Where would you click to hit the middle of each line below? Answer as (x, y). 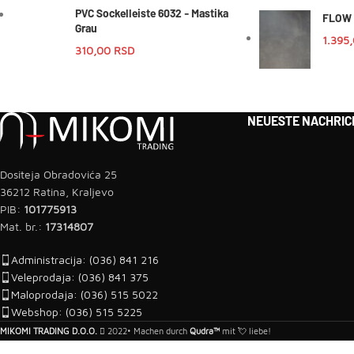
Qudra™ (205, 331)
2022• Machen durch (147, 331)
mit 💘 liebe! (245, 331)
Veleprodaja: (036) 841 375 (80, 277)
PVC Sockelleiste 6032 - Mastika (152, 13)
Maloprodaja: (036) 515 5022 (85, 295)
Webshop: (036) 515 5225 (77, 312)
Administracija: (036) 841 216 (85, 260)
